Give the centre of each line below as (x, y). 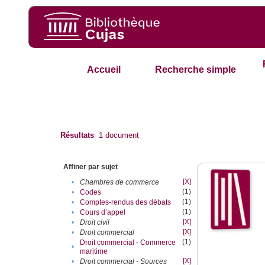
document (121, 135)
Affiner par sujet (91, 167)
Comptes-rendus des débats (126, 203)
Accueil (104, 70)
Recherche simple (196, 70)
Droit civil (95, 223)
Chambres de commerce (120, 182)
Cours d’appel (103, 213)
